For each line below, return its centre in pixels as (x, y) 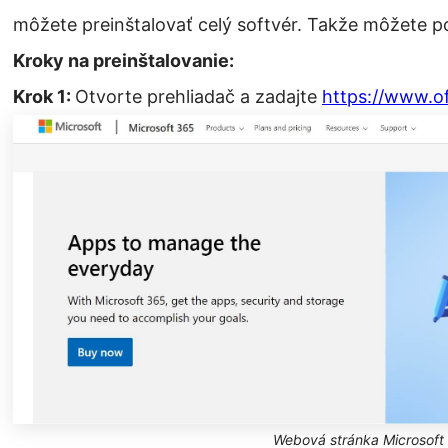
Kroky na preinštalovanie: (123, 61)
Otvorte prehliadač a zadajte (198, 97)
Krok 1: (44, 97)
